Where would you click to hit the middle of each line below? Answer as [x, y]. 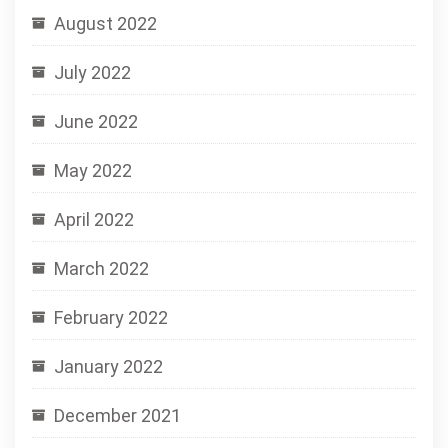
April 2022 [94, 219]
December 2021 [117, 415]
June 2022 [96, 121]
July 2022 [92, 72]
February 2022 [111, 317]
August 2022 [105, 23]
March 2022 [101, 268]
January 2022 [108, 366]
